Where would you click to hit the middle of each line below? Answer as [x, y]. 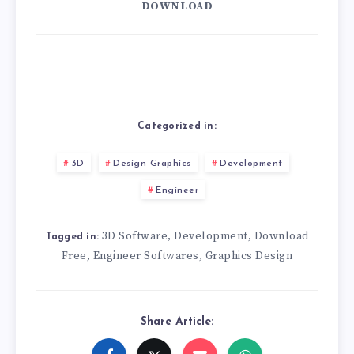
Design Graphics [152, 164]
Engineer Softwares [146, 256]
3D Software [134, 237]
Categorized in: [177, 127]
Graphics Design [249, 256]
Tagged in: [72, 237]
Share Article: [177, 322]
